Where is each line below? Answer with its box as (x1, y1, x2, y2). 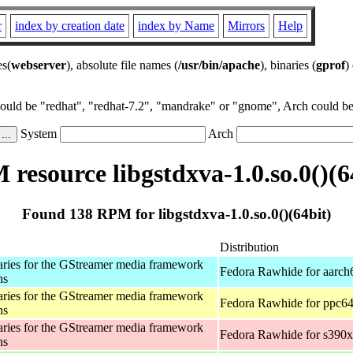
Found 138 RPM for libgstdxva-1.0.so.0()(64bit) (22, 205, 331, 222)
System (17, 127, 60, 140)
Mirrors (228, 19, 265, 32)
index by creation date (15, 19, 124, 32)
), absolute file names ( (66, 58, 178, 72)
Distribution (220, 240, 279, 254)
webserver (11, 58, 66, 72)
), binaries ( (260, 58, 316, 72)
